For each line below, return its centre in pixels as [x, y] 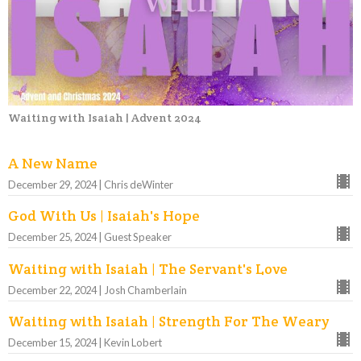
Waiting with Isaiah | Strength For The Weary [168, 322]
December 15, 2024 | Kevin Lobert [85, 343]
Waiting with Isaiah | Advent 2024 [105, 118]
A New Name [53, 163]
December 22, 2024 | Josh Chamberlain [98, 290]
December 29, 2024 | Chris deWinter [91, 184]
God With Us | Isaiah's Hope [104, 216]
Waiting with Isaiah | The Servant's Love [148, 268]
